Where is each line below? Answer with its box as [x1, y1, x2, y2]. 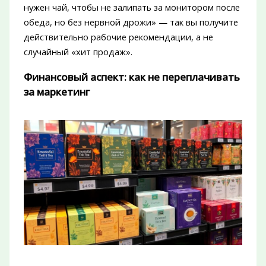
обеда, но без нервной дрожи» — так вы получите [23, 16, 238, 28]
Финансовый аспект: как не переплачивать [23, 70, 240, 84]
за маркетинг [23, 85, 90, 99]
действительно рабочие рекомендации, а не [23, 31, 213, 43]
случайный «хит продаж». [23, 46, 132, 58]
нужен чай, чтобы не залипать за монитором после [23, 1, 240, 14]
